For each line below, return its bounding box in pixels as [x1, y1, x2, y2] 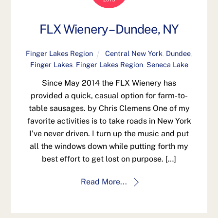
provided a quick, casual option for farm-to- [30, 91, 188, 101]
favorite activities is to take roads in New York [27, 116, 191, 126]
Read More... [80, 177, 127, 187]
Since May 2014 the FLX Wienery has [42, 78, 176, 88]
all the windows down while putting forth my [30, 142, 188, 151]
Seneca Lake [146, 60, 188, 69]
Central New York [105, 49, 163, 57]
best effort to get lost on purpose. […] [42, 154, 176, 164]
